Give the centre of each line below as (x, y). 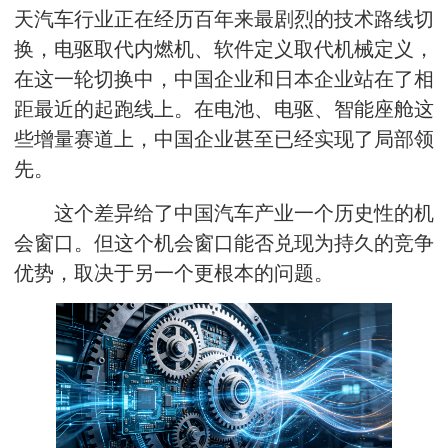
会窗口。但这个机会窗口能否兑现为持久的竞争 (224, 243)
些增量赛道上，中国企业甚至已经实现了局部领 (224, 139)
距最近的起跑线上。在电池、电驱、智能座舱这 (224, 109)
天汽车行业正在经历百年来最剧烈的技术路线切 (224, 19)
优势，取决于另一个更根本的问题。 (174, 273)
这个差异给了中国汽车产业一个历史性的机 (244, 213)
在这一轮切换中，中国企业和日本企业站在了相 (224, 79)
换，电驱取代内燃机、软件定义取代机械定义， (224, 49)
